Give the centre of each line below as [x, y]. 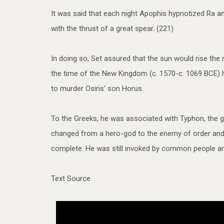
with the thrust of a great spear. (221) [112, 29]
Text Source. [71, 179]
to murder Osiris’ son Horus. [97, 89]
